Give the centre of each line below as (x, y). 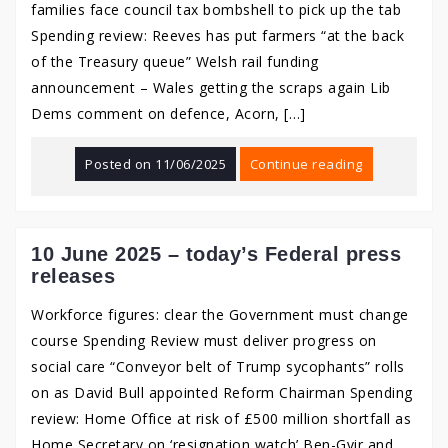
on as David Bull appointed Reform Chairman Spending (222, 392)
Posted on (120, 164)
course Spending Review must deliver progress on (204, 340)
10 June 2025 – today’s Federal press (216, 254)
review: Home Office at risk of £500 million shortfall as (221, 418)
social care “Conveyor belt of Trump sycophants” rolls (218, 366)
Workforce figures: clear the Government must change (220, 314)
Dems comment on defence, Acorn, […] (168, 113)
